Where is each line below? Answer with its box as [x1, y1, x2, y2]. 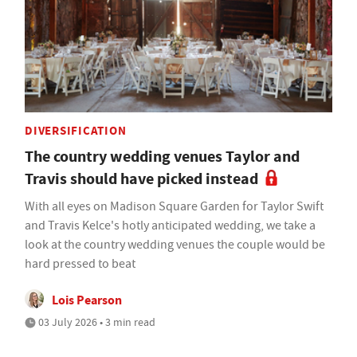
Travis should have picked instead [25, 167, 258, 190]
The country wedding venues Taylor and [25, 145, 300, 167]
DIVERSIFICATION [25, 122, 127, 139]
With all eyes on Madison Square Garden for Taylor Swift [25, 198, 324, 214]
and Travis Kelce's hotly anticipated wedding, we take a [25, 217, 316, 233]
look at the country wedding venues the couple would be [25, 236, 325, 253]
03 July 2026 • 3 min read [36, 314, 155, 329]
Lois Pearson [52, 291, 122, 308]
